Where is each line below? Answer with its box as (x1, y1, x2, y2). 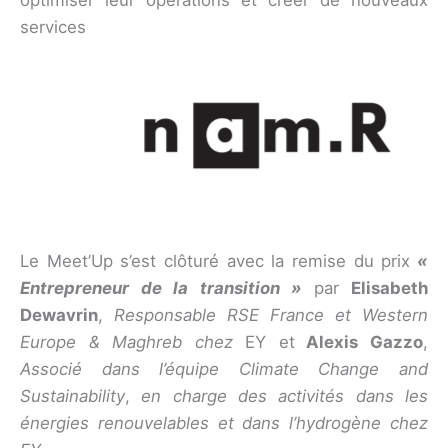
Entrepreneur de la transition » (20, 278, 314, 299)
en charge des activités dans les (141, 386, 429, 407)
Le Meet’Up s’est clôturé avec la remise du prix (20, 251, 411, 272)
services (20, 17, 86, 38)
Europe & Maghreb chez (20, 332, 233, 353)
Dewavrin (20, 305, 98, 326)
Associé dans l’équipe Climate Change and (20, 359, 428, 380)
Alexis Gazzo (294, 332, 424, 353)
